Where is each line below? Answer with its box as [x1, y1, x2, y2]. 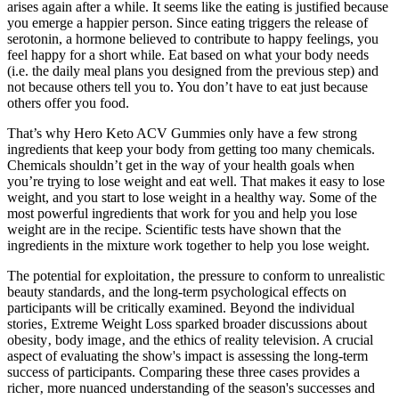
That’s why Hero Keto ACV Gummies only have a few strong [7, 126, 357, 142]
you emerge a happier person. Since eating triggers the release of [7, 15, 368, 31]
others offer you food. [7, 95, 129, 111]
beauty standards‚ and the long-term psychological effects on [7, 284, 346, 300]
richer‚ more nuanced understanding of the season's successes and [7, 380, 375, 396]
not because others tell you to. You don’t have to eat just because [7, 79, 368, 95]
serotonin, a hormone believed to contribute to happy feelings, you [7, 31, 379, 47]
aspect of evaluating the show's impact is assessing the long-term [7, 348, 368, 364]
